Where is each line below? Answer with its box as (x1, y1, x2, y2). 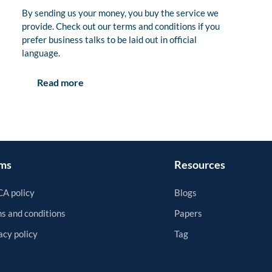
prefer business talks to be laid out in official (22, 34, 197, 46)
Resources (174, 158, 225, 172)
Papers (174, 208, 202, 219)
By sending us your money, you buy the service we (22, 7, 219, 19)
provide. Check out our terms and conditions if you (22, 21, 220, 32)
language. (22, 47, 60, 59)
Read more (37, 76, 84, 89)
